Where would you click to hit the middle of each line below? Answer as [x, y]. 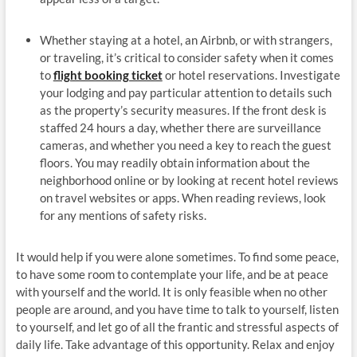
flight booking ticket [108, 75]
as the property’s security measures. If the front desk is [183, 110]
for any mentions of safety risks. [123, 215]
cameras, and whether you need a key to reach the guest [185, 145]
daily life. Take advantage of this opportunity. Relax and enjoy [175, 344]
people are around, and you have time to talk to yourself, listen [177, 309]
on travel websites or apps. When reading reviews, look [182, 197]
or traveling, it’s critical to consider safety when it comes [186, 57]
